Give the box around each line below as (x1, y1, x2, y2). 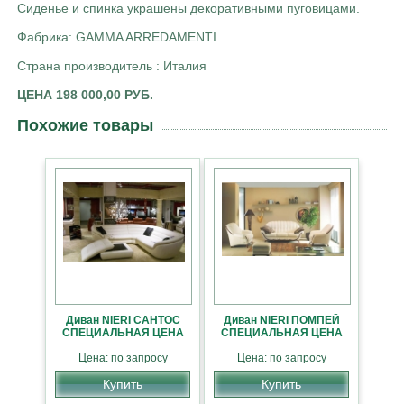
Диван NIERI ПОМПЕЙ (223, 314, 340, 327)
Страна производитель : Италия (17, 59, 207, 74)
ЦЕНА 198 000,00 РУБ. (17, 87, 153, 103)
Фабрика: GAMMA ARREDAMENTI (17, 30, 216, 45)
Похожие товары (17, 116, 153, 135)
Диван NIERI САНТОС (65, 314, 180, 327)
